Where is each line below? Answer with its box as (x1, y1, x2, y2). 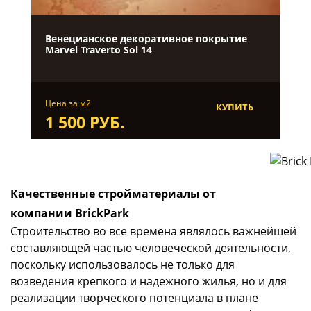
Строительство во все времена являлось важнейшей (10, 224, 296, 239)
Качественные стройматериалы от (10, 186, 216, 202)
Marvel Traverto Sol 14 (44, 43, 152, 57)
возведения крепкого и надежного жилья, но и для (10, 274, 287, 289)
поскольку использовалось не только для (10, 257, 235, 273)
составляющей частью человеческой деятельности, (10, 240, 291, 256)
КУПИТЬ (215, 101, 253, 114)
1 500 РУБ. (44, 111, 125, 134)
